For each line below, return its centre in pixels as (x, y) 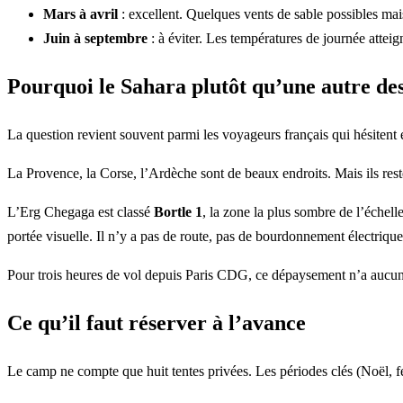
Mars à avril (81, 14)
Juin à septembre (95, 39)
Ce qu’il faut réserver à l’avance (157, 322)
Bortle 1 (178, 212)
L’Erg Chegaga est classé (81, 212)
